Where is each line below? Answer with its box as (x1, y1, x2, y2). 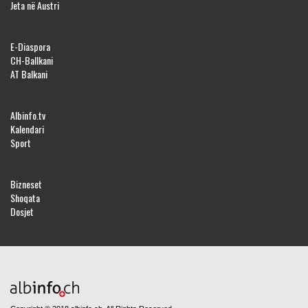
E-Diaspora (10, 39, 50, 54)
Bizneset (10, 177, 42, 192)
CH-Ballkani (10, 53, 53, 68)
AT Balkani (10, 67, 47, 82)
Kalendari (10, 122, 44, 137)
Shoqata (10, 190, 40, 206)
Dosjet (10, 204, 34, 219)
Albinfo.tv (10, 108, 45, 123)
